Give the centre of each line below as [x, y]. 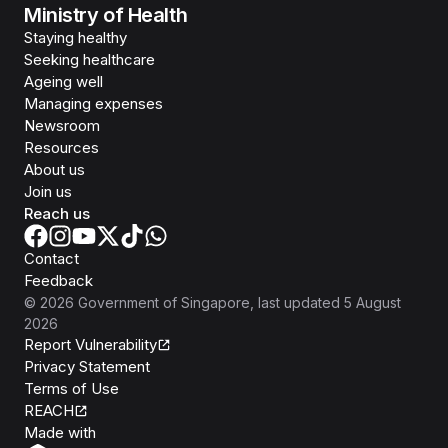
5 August [372, 302]
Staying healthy [75, 37]
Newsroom [62, 125]
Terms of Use [71, 388]
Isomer [119, 431]
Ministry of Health [106, 15]
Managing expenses [93, 103]
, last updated [295, 302]
